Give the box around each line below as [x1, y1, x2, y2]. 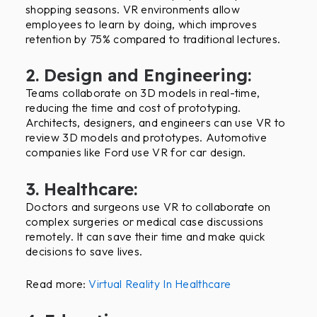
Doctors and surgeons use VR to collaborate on [25, 199, 271, 214]
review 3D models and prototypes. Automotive [25, 130, 267, 145]
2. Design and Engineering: [25, 64, 252, 86]
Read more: [25, 277, 89, 292]
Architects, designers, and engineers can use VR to [25, 115, 286, 130]
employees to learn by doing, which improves [25, 16, 258, 31]
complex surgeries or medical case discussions [25, 214, 264, 229]
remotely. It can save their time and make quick [25, 229, 265, 243]
